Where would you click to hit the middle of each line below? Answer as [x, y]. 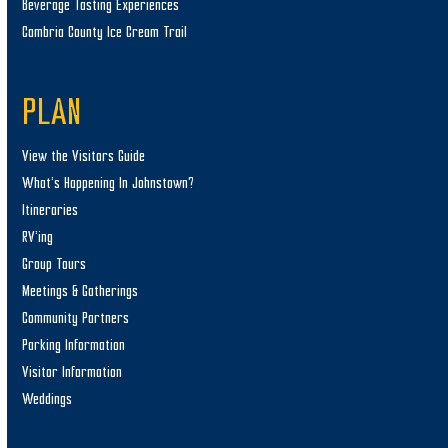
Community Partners [76, 318]
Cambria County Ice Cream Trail [105, 32]
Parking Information [74, 345]
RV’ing [38, 237]
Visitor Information [72, 372]
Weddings [47, 399]
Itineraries [50, 210]
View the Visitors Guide [84, 156]
